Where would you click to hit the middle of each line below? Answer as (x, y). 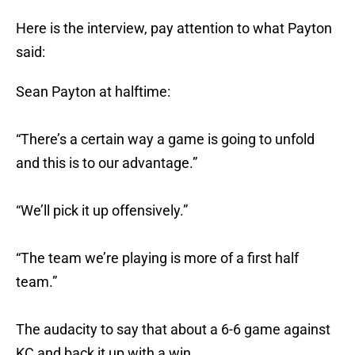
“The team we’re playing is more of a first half (157, 258)
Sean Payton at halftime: (93, 92)
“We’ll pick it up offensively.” (102, 211)
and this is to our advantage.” (107, 163)
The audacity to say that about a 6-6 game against (173, 330)
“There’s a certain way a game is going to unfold (165, 139)
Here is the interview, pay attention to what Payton (174, 29)
